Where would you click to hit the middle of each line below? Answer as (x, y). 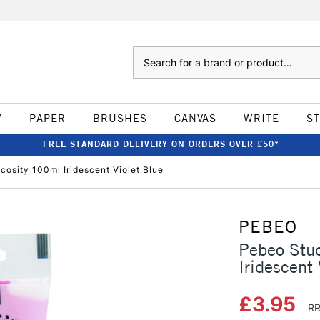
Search (147, 54)
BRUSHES (120, 118)
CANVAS (195, 118)
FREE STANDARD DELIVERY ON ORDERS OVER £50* (161, 144)
